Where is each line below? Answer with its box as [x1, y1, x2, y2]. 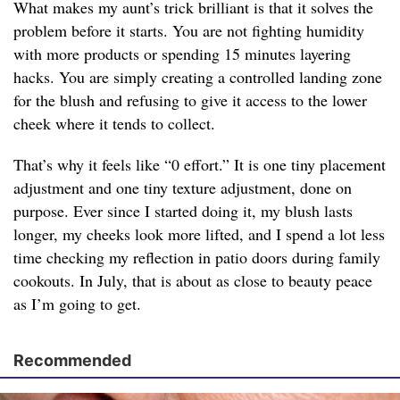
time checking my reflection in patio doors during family [13, 246, 380, 269]
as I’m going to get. [13, 293, 141, 315]
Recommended [13, 351, 131, 371]
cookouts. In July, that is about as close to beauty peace [13, 270, 372, 292]
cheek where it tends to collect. [13, 112, 215, 135]
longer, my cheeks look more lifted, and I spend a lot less [13, 223, 385, 246]
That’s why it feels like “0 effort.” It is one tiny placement [13, 154, 386, 176]
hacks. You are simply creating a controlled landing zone [13, 66, 382, 88]
